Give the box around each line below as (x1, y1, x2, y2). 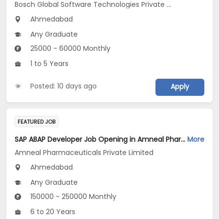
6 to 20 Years (28, 207, 76, 217)
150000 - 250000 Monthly (28, 192, 117, 202)
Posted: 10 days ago (30, 81, 97, 91)
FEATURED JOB (18, 118, 56, 126)
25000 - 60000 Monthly (28, 44, 111, 54)
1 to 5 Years (28, 59, 69, 69)
